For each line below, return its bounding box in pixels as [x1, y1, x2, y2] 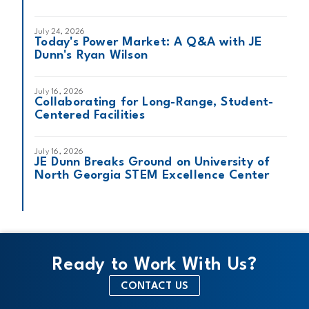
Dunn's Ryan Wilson [34, 50, 148, 61]
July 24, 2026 [34, 28, 86, 36]
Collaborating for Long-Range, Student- [34, 97, 274, 108]
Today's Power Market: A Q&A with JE [34, 37, 262, 48]
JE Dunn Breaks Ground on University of [34, 157, 270, 168]
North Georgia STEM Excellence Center [34, 170, 270, 181]
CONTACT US [120, 281, 189, 292]
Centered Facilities [34, 110, 146, 121]
